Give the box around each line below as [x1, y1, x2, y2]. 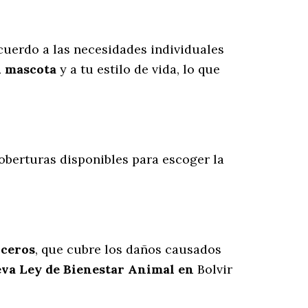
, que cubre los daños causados [35, 241, 221, 258]
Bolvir [197, 261, 232, 278]
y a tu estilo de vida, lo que [56, 61, 220, 78]
